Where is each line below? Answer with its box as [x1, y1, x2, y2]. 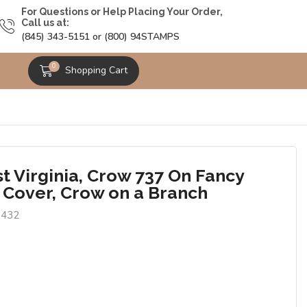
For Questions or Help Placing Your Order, [21, 6, 223, 18]
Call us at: [21, 17, 69, 29]
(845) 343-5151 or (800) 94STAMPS [21, 30, 180, 44]
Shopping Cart [65, 64, 128, 77]
